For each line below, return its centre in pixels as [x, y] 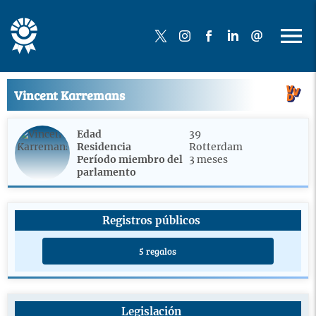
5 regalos [158, 251]
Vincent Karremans [69, 95]
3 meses [208, 159]
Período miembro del [130, 159]
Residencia [104, 147]
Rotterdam [216, 147]
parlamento [107, 172]
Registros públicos [151, 220]
